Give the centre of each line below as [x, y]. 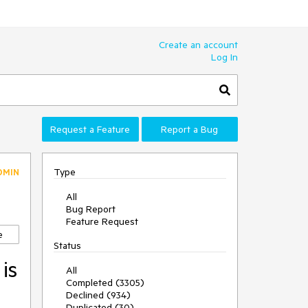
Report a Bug [190, 129]
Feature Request [102, 221]
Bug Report [91, 209]
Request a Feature [90, 129]
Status [67, 245]
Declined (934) [98, 295]
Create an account [198, 45]
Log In [224, 57]
